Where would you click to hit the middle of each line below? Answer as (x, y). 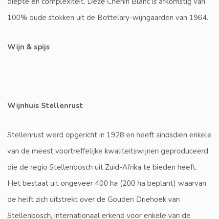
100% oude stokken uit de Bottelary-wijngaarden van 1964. (108, 18)
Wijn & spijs (29, 47)
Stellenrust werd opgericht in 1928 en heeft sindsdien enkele (109, 135)
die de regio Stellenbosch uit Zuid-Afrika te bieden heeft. (102, 167)
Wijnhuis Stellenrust (45, 106)
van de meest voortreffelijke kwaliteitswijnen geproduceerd (108, 151)
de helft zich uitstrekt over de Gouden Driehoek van (94, 200)
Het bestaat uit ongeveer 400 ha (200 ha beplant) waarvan (107, 184)
